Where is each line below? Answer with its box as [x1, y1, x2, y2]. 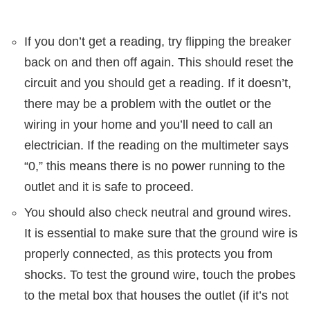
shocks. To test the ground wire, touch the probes [24, 268, 295, 282]
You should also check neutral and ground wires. [24, 206, 291, 220]
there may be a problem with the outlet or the [24, 97, 271, 111]
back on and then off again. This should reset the [24, 55, 293, 70]
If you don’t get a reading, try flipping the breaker [24, 35, 291, 49]
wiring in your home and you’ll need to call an [24, 118, 273, 132]
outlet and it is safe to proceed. [24, 180, 194, 194]
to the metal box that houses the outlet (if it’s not [24, 289, 289, 303]
